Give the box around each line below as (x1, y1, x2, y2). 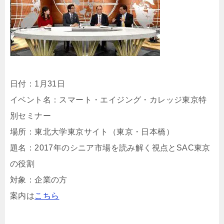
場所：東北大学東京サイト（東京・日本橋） (10, 127, 174, 136)
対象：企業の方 (10, 175, 67, 184)
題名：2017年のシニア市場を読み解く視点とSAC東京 (10, 143, 210, 152)
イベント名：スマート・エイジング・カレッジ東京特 (10, 95, 207, 104)
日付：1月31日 (10, 79, 65, 88)
